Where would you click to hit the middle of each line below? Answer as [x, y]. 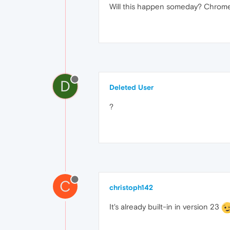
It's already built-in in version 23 [165, 207]
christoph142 [131, 187]
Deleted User [131, 87]
